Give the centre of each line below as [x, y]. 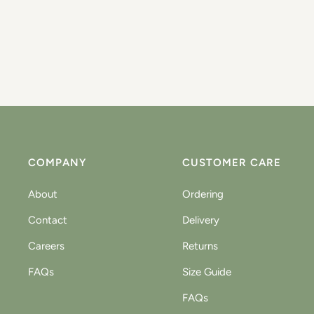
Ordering [203, 194]
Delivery [200, 220]
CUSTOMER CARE [231, 163]
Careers [46, 246]
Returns [200, 246]
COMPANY [57, 163]
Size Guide [206, 272]
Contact [48, 220]
